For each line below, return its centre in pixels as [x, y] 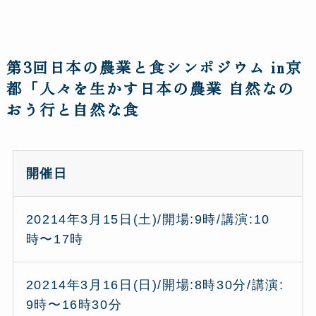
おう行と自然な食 [73, 109]
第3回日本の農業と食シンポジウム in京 [154, 67]
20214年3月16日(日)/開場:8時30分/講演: [155, 285]
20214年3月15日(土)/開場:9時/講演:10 [148, 219]
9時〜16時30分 [74, 304]
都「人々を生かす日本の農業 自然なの [150, 88]
